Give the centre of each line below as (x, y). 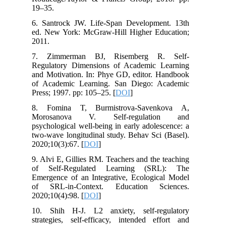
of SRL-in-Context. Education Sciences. (116, 187)
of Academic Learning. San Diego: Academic (116, 84)
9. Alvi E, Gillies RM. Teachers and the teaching (116, 159)
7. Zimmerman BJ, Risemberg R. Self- (116, 56)
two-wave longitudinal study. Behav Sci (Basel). (116, 135)
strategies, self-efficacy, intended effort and (116, 220)
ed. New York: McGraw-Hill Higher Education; (116, 32)
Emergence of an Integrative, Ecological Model (116, 178)
